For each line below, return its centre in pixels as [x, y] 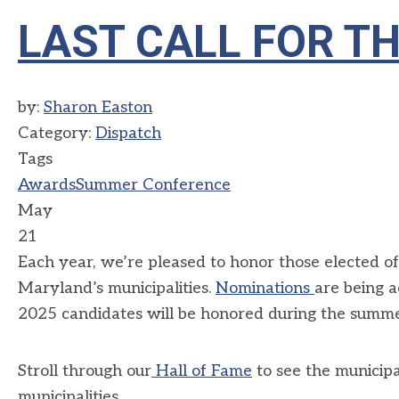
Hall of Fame [202, 371]
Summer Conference [153, 185]
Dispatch [128, 133]
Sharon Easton [98, 107]
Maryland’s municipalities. [117, 288]
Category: [57, 133]
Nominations [265, 288]
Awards [47, 185]
